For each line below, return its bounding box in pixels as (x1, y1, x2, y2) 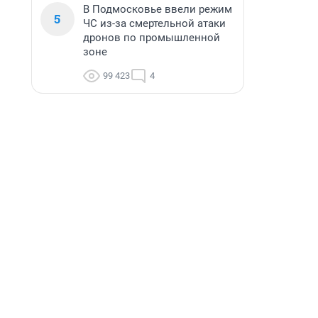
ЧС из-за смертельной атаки (83, 17, 226, 30)
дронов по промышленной (83, 31, 220, 44)
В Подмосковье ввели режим (83, 3, 232, 16)
